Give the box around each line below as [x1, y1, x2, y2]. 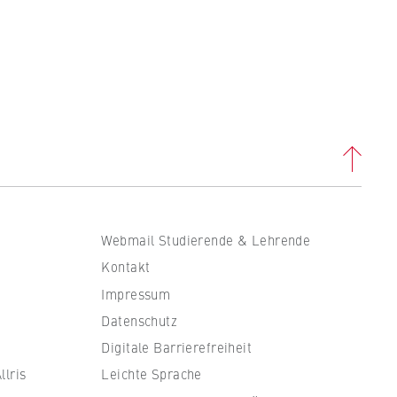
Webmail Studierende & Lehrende [101, 230, 311, 250]
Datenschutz [101, 310, 178, 330]
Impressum [101, 284, 171, 303]
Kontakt [101, 257, 151, 276]
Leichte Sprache [101, 364, 202, 384]
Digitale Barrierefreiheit [101, 338, 253, 357]
